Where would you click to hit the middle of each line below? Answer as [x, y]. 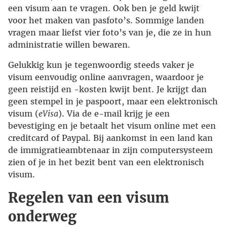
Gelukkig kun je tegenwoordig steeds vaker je [101, 65]
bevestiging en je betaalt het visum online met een [112, 126]
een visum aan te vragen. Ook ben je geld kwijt [104, 8]
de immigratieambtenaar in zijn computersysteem [110, 150]
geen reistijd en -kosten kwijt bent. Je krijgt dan [107, 89]
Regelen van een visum [89, 198]
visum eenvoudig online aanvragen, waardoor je [106, 77]
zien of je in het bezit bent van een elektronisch [106, 162]
